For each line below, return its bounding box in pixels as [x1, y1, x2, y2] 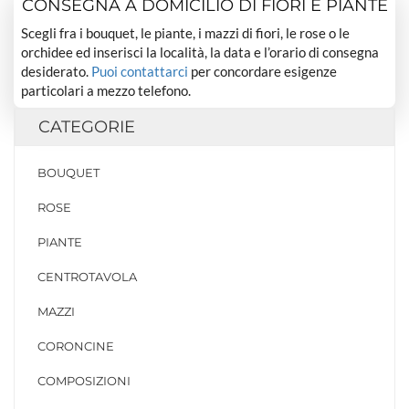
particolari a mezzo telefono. [21, 81, 192, 99]
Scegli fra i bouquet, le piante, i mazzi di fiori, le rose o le [21, 24, 351, 41]
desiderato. [21, 62, 92, 79]
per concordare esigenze [188, 62, 338, 79]
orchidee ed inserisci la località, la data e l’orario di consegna [21, 43, 380, 60]
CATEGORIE [38, 117, 135, 138]
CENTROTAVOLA [37, 269, 137, 285]
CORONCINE [37, 339, 114, 354]
